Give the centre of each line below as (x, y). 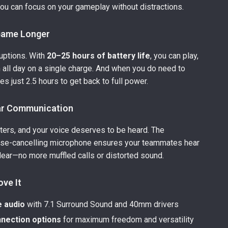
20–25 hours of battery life (99, 56)
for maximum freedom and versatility (128, 220)
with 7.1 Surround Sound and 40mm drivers (102, 204)
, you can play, (175, 56)
